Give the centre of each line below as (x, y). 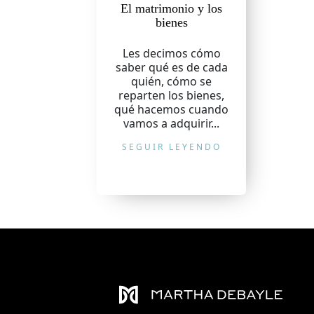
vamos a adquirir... (172, 123)
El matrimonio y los (172, 8)
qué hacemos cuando (172, 109)
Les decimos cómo (171, 53)
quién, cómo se (172, 81)
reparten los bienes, (172, 95)
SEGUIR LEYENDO (171, 147)
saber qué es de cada (171, 67)
